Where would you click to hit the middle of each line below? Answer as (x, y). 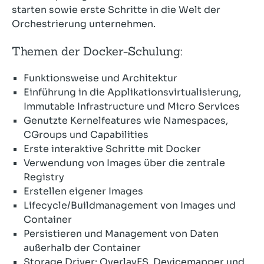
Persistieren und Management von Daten (121, 233)
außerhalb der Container (82, 247)
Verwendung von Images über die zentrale (124, 163)
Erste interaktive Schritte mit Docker (112, 148)
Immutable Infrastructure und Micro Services (132, 106)
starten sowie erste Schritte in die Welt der (116, 9)
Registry (44, 177)
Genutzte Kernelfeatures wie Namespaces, (126, 120)
